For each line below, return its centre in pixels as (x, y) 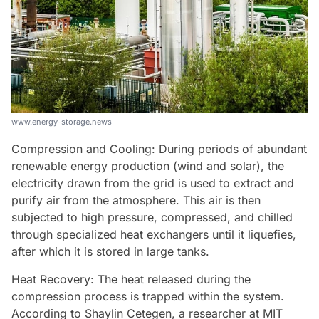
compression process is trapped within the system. (148, 296)
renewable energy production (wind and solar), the (148, 166)
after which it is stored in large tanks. (110, 251)
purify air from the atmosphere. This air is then (136, 200)
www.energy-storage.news (62, 121)
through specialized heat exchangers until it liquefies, (154, 234)
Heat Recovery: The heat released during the (131, 279)
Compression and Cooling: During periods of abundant (159, 148)
